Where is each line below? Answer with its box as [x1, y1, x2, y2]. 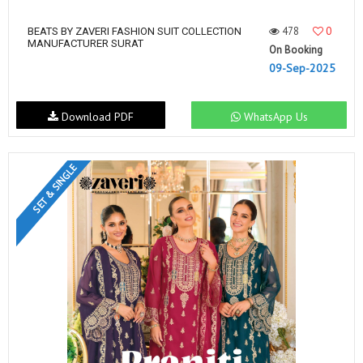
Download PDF [58, 109, 134, 124]
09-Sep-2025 [269, 61, 335, 75]
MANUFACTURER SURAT [28, 37, 143, 49]
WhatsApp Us [240, 109, 308, 124]
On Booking [269, 43, 322, 57]
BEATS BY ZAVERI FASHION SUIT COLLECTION [28, 25, 241, 37]
